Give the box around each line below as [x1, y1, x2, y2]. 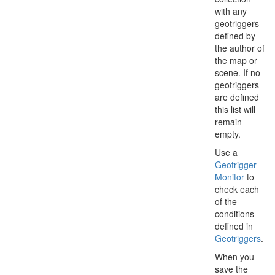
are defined [215, 91, 259, 103]
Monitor [215, 171, 244, 183]
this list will [215, 103, 255, 115]
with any [215, 5, 247, 17]
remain [215, 115, 242, 128]
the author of [215, 42, 265, 54]
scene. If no [215, 66, 260, 79]
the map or [215, 54, 257, 66]
